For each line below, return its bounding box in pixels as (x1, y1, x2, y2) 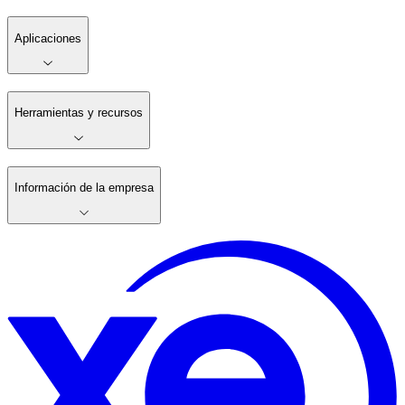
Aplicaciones (14, 31, 81, 45)
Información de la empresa (14, 181, 154, 195)
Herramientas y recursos (14, 106, 143, 120)
